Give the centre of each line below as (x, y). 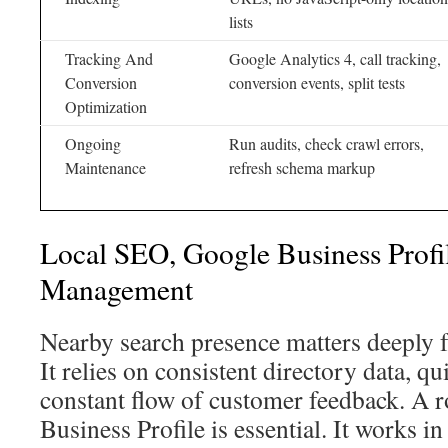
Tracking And (109, 58)
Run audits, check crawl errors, (326, 143)
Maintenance (105, 167)
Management (116, 288)
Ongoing (93, 143)
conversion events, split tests (317, 82)
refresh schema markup (302, 167)
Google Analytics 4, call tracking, (335, 58)
